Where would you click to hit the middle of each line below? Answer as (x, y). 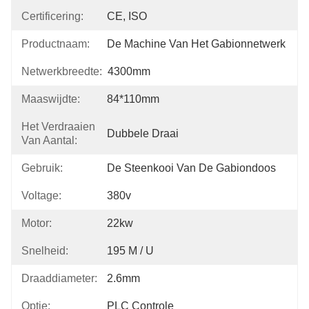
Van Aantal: (49, 140)
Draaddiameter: (59, 278)
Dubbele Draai (143, 133)
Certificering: (52, 16)
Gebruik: (42, 168)
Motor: (37, 223)
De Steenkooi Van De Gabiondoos (191, 168)
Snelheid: (45, 251)
